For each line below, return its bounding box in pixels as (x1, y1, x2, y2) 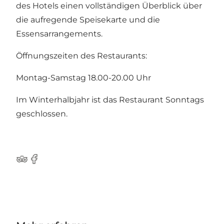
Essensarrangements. (16, 28, 102, 38)
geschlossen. (16, 108, 67, 118)
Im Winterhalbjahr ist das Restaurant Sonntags (16, 94, 204, 104)
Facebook (27, 159, 67, 169)
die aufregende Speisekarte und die (16, 14, 160, 24)
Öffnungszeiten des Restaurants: (16, 50, 147, 60)
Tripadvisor (15, 159, 59, 169)
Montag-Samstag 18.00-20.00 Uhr (16, 72, 151, 82)
